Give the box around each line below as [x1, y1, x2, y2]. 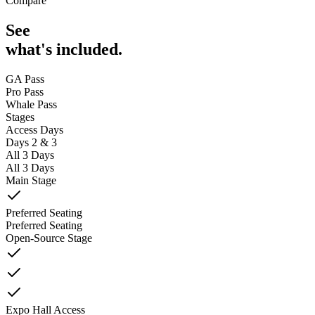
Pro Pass [6, 86, 44, 98]
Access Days [6, 124, 63, 136]
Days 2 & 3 [6, 136, 57, 149]
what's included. [6, 40, 122, 59]
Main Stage [6, 174, 56, 187]
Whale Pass [6, 98, 57, 111]
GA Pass [6, 73, 44, 86]
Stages [6, 111, 34, 124]
